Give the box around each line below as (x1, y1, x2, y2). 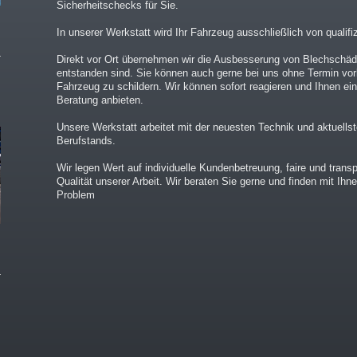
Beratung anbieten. (57, 94, 144, 106)
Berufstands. (57, 135, 116, 147)
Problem (57, 189, 99, 201)
